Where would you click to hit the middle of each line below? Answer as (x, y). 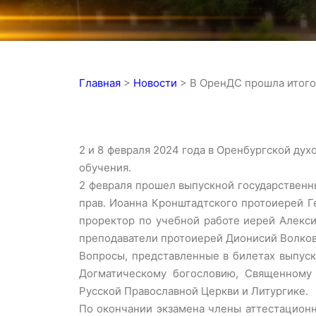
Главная (100, 83)
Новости (155, 83)
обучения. (105, 168)
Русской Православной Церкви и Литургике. (194, 291)
